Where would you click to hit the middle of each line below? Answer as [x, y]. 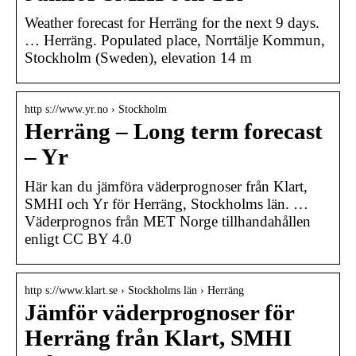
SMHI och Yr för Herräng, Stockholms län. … [166, 203]
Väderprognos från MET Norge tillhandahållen [168, 221]
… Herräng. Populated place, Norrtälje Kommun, [175, 40]
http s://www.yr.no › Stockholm [96, 109]
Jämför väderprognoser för [159, 312]
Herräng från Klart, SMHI [158, 338]
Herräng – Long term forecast [174, 131]
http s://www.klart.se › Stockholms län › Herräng [134, 290]
